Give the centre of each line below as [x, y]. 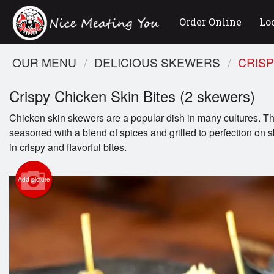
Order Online [211, 22]
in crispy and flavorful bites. [68, 147]
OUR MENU [44, 62]
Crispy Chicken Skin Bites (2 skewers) [132, 96]
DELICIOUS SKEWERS [157, 62]
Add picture [34, 180]
